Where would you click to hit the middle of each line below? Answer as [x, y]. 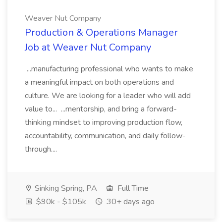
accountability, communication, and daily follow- [105, 136]
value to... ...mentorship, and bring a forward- [101, 109]
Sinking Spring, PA [65, 188]
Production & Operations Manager [101, 32]
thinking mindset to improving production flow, [104, 122]
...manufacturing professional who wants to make [109, 69]
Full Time [132, 188]
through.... [42, 149]
